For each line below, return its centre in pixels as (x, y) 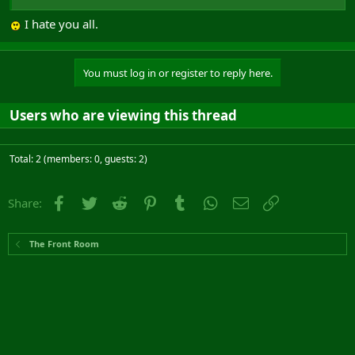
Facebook (95, 201)
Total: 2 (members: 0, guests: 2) (78, 159)
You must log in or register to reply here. (177, 73)
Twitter (118, 201)
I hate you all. (60, 24)
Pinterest (184, 201)
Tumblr (209, 201)
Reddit (147, 201)
